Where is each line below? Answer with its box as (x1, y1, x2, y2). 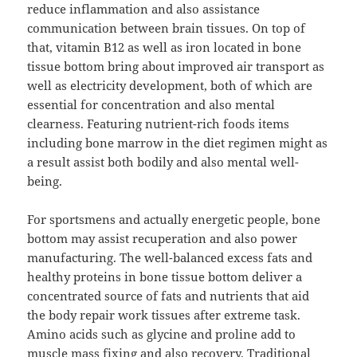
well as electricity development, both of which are (27, 77, 313, 94)
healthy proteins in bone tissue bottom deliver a (27, 269, 303, 285)
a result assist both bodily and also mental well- (27, 154, 300, 171)
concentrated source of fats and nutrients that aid (27, 288, 310, 304)
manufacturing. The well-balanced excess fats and (27, 249, 313, 266)
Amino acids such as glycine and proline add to (27, 326, 296, 343)
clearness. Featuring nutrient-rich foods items (27, 116, 290, 132)
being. (27, 173, 63, 190)
